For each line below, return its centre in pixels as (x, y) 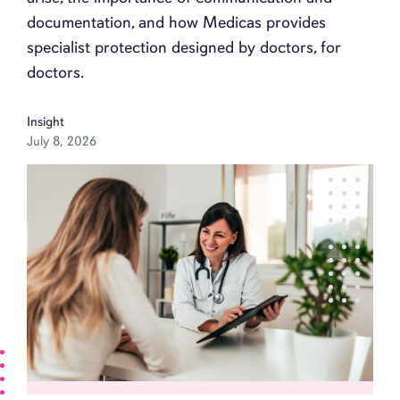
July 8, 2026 (62, 142)
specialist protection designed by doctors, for (184, 47)
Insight (46, 122)
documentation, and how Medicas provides (176, 22)
